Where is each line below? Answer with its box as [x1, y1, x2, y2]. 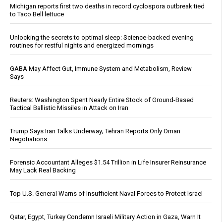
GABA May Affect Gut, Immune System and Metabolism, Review [10, 65, 192, 73]
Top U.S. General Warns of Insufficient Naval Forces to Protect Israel [10, 190, 203, 198]
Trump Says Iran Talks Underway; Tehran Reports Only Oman [10, 127, 180, 135]
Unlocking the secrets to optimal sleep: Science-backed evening [10, 34, 194, 42]
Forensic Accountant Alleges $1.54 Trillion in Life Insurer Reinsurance [10, 159, 206, 166]
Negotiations [10, 135, 47, 143]
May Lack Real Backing [10, 166, 76, 174]
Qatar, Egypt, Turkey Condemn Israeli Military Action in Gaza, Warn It [10, 213, 201, 221]
